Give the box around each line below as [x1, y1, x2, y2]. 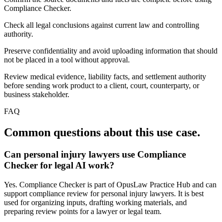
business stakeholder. [4, 90, 69, 99]
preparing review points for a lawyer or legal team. [4, 207, 162, 216]
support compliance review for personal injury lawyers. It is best [4, 189, 204, 198]
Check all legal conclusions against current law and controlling [4, 21, 199, 30]
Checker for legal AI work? [4, 160, 114, 170]
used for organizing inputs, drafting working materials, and [4, 198, 187, 207]
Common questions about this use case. [4, 126, 200, 139]
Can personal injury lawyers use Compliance [4, 149, 186, 160]
